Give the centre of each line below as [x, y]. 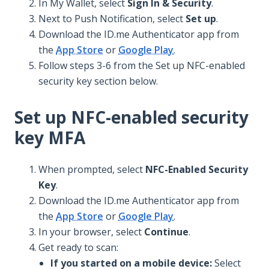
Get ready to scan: [78, 248]
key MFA [50, 137]
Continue [166, 232]
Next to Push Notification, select [112, 18]
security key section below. [98, 81]
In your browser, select [91, 232]
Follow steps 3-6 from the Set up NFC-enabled [142, 65]
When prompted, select [92, 170]
